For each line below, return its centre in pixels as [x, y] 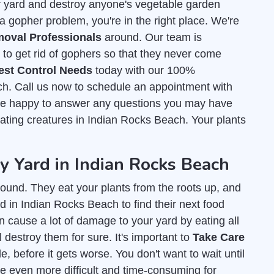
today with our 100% [144, 70]
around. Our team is [152, 37]
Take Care [219, 237]
